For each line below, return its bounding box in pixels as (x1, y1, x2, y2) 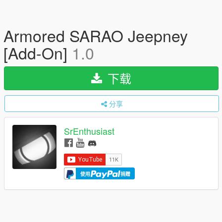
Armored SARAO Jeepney (3, 24, 188, 47)
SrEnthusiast (64, 124, 114, 138)
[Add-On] (3, 41, 72, 64)
